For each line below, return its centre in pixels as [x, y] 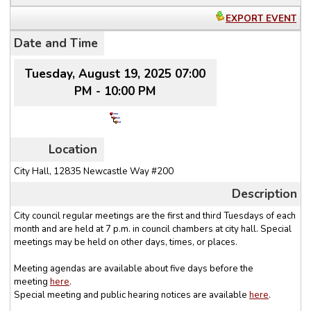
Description [264, 193]
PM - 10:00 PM [115, 91]
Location [73, 149]
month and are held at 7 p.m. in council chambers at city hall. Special [153, 229]
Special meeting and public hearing [87, 295]
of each [280, 216]
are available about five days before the [170, 268]
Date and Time [56, 43]
